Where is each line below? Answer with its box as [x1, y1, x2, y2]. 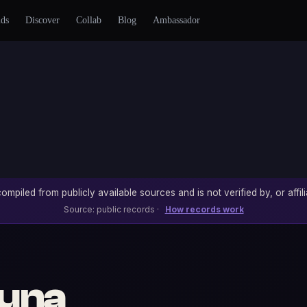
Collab [75, 15, 101, 25]
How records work [164, 204, 244, 214]
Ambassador [152, 15, 200, 25]
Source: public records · [63, 204, 161, 214]
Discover [25, 15, 60, 25]
